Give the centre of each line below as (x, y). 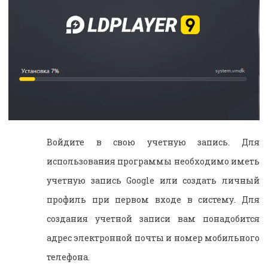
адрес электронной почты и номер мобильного (153, 237)
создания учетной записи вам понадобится (153, 218)
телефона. (68, 257)
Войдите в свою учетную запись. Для (153, 142)
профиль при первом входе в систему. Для (153, 199)
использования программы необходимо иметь (153, 161)
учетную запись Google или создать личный (153, 180)
